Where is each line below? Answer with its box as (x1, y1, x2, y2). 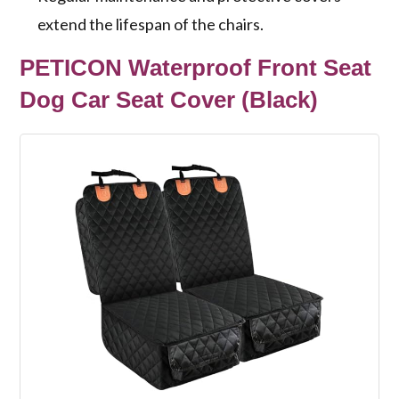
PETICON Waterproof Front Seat (20, 54, 372, 82)
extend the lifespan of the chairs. (37, 14, 265, 35)
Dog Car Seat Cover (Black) (20, 86, 319, 114)
